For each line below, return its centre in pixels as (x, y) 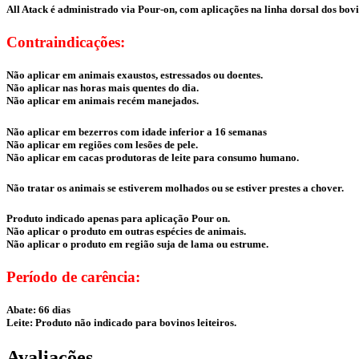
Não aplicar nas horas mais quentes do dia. (103, 88)
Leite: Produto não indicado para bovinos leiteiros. (121, 323)
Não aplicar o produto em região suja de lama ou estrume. (137, 244)
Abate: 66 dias (38, 310)
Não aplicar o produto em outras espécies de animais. (126, 231)
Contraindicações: (66, 42)
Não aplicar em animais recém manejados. (103, 101)
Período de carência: (73, 277)
